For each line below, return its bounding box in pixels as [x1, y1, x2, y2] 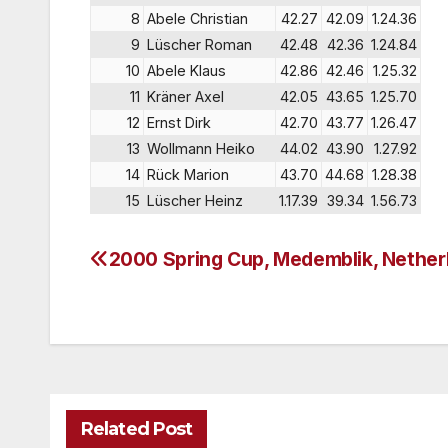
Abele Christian [147, 10, 248, 28]
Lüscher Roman [147, 36, 252, 54]
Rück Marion [147, 166, 229, 184]
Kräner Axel [147, 88, 224, 106]
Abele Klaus [147, 62, 226, 80]
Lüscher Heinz [147, 192, 243, 210]
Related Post [81, 418, 193, 441]
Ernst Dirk [147, 114, 211, 132]
